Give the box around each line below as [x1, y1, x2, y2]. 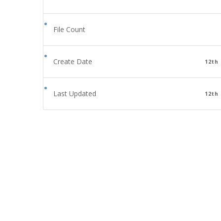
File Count [53, 25, 85, 34]
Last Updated [53, 89, 96, 98]
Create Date [53, 57, 92, 66]
